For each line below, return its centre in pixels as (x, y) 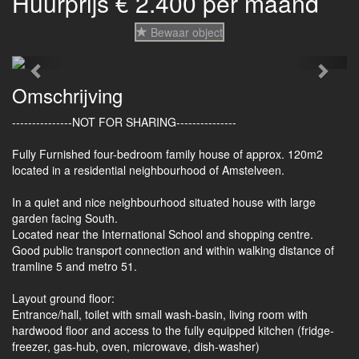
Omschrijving (67, 95)
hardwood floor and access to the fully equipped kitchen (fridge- (173, 330)
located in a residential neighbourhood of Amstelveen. (148, 170)
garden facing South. (65, 218)
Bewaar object (185, 32)
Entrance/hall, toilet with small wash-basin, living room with (160, 314)
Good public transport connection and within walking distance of (173, 250)
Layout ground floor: (63, 298)
